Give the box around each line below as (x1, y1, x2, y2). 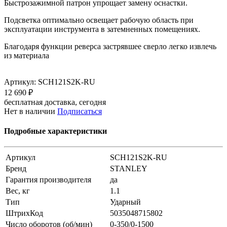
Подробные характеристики (4, 127, 107, 136)
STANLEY (110, 164, 147, 173)
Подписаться (57, 106, 102, 116)
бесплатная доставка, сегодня (4, 97, 106, 106)
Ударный (110, 198, 141, 207)
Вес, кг (6, 186, 30, 196)
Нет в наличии (4, 106, 55, 116)
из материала (4, 51, 49, 60)
